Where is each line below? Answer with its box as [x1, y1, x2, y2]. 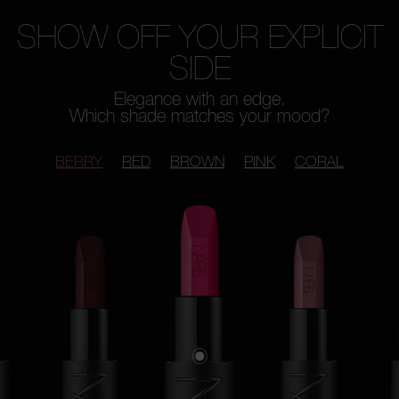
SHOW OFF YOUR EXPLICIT [16, 17, 383, 55]
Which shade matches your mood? [69, 104, 330, 126]
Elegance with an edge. [113, 87, 286, 109]
